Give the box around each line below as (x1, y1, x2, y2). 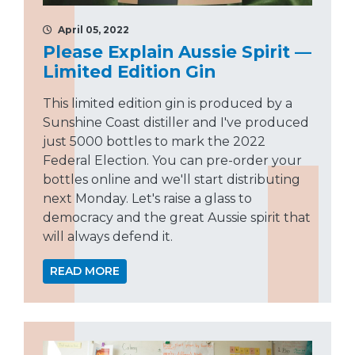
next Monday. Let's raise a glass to (43, 190, 252, 206)
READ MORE (50, 263, 120, 278)
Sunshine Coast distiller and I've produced (43, 114, 309, 130)
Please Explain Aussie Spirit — (43, 40, 311, 62)
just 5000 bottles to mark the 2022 (43, 133, 265, 149)
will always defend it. (43, 228, 173, 244)
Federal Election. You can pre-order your (43, 152, 302, 168)
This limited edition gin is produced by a (43, 95, 292, 111)
